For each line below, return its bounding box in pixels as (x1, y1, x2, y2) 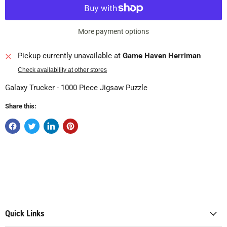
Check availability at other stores (18, 66, 107, 74)
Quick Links (5, 208, 45, 219)
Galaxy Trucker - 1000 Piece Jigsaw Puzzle (5, 83, 147, 93)
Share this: (5, 102, 36, 110)
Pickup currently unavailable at (18, 51, 123, 61)
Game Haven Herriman (123, 51, 201, 61)
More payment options (78, 27, 149, 36)
